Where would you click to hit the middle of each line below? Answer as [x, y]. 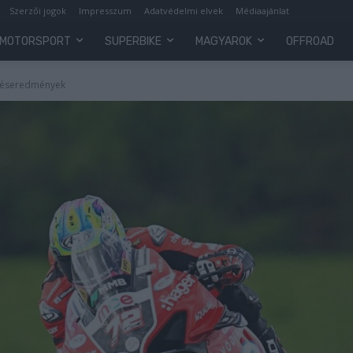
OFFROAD [310, 41]
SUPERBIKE [133, 41]
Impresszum [105, 11]
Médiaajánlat [262, 11]
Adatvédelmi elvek [184, 11]
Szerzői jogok [38, 11]
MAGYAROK [223, 41]
